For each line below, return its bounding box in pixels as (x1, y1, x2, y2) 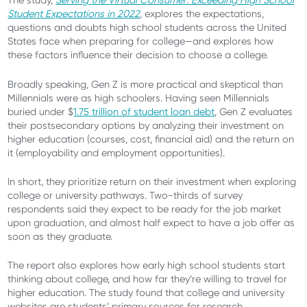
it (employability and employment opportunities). (8, 147, 228, 158)
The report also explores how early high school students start (8, 260, 286, 271)
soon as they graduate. (8, 230, 116, 242)
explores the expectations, (145, 8, 265, 20)
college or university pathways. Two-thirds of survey (8, 189, 243, 201)
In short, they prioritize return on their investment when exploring (8, 175, 297, 187)
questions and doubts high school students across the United (8, 22, 287, 34)
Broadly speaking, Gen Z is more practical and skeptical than (8, 78, 284, 90)
